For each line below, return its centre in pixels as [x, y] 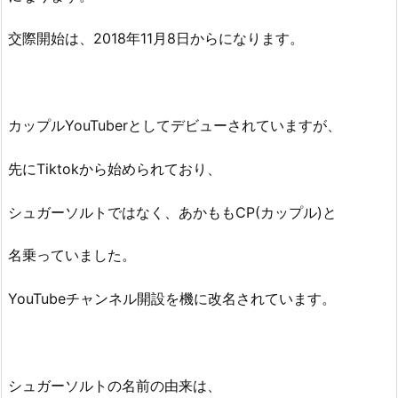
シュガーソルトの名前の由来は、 [115, 385]
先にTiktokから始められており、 [115, 168]
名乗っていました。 [72, 255]
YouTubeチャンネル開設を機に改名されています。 [172, 299]
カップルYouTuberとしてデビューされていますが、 [175, 125]
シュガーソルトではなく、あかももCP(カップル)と [172, 212]
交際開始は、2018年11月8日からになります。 [156, 39]
